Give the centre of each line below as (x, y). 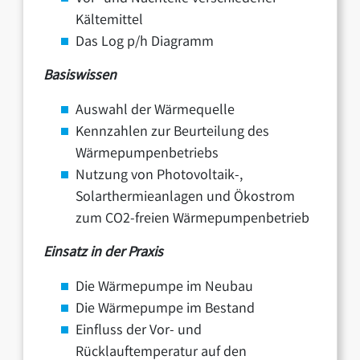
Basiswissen (80, 76)
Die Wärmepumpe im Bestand (166, 309)
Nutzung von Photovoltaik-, (160, 176)
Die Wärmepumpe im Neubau (165, 287)
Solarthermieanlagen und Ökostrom (186, 197)
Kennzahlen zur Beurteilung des (173, 132)
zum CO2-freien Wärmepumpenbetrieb (193, 219)
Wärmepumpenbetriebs (147, 154)
